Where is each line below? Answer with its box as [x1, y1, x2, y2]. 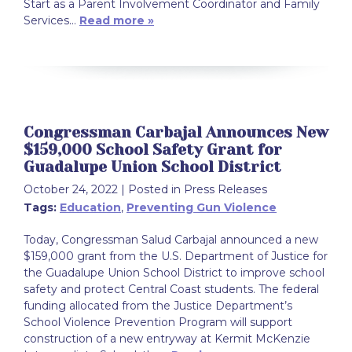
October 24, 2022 [24, 182, 118, 197]
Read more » [79, 13, 154, 28]
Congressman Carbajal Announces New [24, 123, 328, 142]
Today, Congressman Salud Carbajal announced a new [24, 233, 318, 247]
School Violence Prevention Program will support [24, 315, 292, 330]
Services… [24, 13, 79, 28]
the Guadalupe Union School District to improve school [24, 266, 324, 280]
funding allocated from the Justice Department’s [24, 299, 292, 313]
